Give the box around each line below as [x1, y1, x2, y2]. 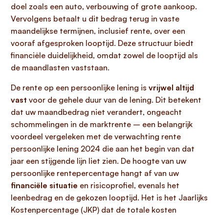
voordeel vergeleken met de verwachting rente [11, 131, 181, 141]
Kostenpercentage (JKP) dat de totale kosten [11, 205, 176, 215]
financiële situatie [11, 180, 78, 190]
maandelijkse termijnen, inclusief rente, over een [11, 26, 185, 36]
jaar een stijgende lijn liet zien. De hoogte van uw [11, 156, 186, 166]
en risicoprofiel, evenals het [78, 180, 179, 190]
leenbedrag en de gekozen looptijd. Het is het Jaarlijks [11, 193, 208, 202]
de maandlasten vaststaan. [11, 63, 109, 72]
